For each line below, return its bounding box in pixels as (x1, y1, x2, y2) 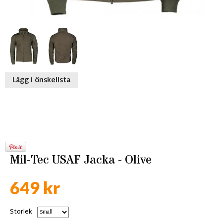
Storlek (10, 206, 32, 218)
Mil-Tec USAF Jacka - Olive (10, 152, 152, 168)
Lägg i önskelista (12, 74, 70, 87)
